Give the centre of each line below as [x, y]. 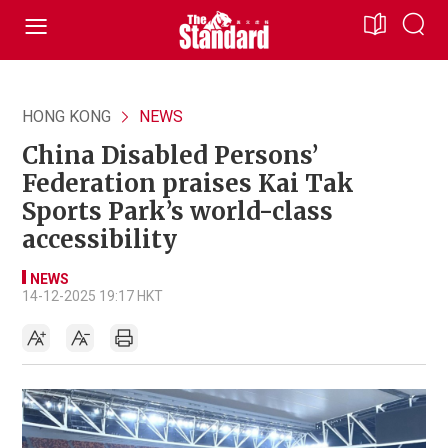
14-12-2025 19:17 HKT [92, 296]
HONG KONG [66, 116]
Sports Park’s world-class [177, 211]
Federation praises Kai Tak [188, 183]
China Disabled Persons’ [170, 155]
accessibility [99, 239]
